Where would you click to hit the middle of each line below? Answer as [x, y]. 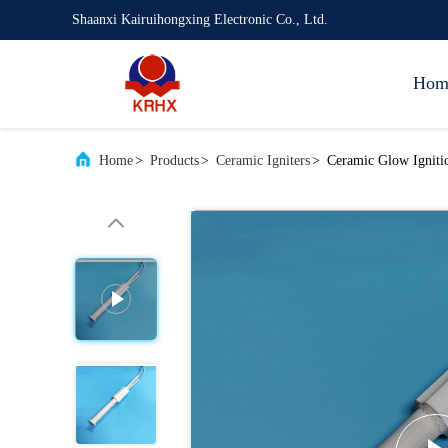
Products [174, 160]
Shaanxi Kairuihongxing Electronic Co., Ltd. [200, 19]
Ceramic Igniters [263, 160]
